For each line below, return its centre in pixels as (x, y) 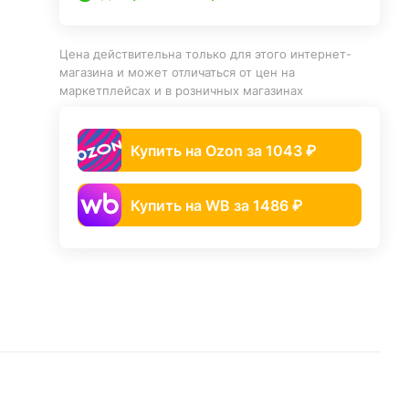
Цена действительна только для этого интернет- (206, 54)
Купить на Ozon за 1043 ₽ (224, 150)
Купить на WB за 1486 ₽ (217, 205)
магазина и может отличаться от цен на (178, 72)
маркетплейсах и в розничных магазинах (182, 90)
